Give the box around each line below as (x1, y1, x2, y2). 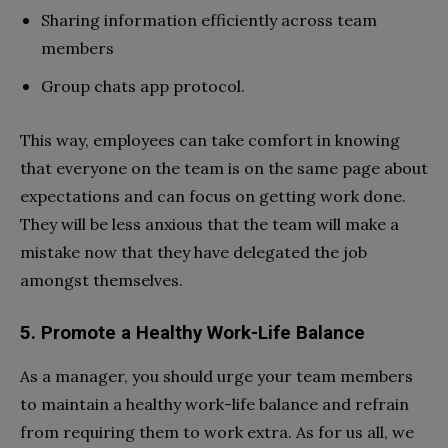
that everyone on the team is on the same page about (20, 157, 428, 178)
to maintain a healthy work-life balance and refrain (20, 393, 409, 414)
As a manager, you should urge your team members (20, 365, 413, 386)
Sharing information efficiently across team (41, 9, 377, 30)
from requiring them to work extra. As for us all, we (20, 421, 414, 442)
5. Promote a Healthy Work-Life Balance (20, 321, 365, 344)
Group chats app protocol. (41, 75, 245, 96)
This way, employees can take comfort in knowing (20, 129, 400, 150)
